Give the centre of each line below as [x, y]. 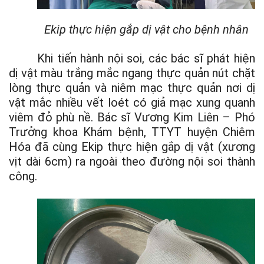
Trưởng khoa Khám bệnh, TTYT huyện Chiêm [132, 132]
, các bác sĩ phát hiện [199, 58]
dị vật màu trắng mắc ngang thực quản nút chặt [132, 73]
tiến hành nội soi [100, 58]
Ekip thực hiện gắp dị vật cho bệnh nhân [146, 29]
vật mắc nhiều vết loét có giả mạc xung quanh [132, 102]
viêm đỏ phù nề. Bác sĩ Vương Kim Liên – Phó [132, 117]
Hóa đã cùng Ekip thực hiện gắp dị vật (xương [132, 146]
